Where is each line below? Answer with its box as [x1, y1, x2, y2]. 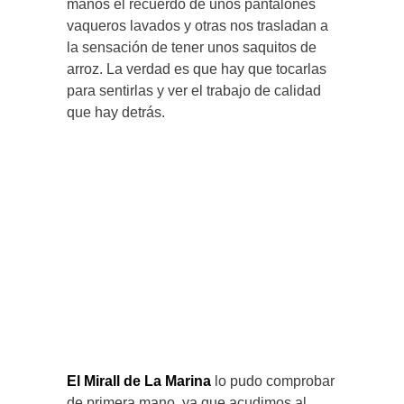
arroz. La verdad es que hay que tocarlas [67, 61, 326, 78]
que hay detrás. [67, 105, 165, 121]
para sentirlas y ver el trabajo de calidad [67, 83, 321, 99]
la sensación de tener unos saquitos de [67, 40, 317, 56]
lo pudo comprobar [211, 373, 335, 390]
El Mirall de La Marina [67, 373, 211, 390]
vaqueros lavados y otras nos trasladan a [67, 18, 328, 34]
